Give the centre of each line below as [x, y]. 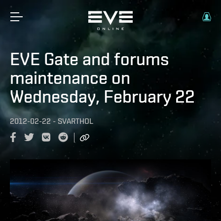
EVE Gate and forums [90, 59]
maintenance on [70, 77]
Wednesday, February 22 [102, 96]
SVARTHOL [75, 121]
